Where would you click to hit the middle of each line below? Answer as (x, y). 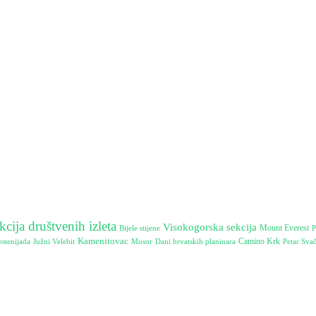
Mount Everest (284, 227)
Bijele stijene (140, 227)
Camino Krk (259, 241)
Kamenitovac (103, 241)
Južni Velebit (54, 241)
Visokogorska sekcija (210, 226)
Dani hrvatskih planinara (195, 241)
